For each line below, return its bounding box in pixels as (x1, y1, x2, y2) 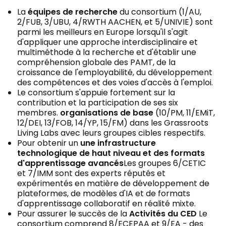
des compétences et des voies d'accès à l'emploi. (17, 76, 213, 88)
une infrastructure (80, 137, 156, 149)
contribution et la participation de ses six (17, 96, 178, 108)
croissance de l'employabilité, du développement (17, 66, 212, 78)
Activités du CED (129, 207, 197, 219)
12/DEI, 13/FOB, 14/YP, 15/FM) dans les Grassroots (17, 117, 208, 129)
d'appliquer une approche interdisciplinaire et (17, 36, 198, 48)
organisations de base (60, 106, 153, 119)
